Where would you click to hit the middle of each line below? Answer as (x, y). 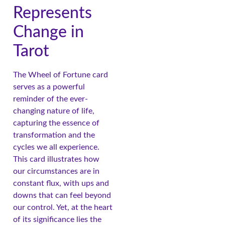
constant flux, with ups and (61, 184)
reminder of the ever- (50, 99)
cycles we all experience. (56, 147)
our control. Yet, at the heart (63, 208)
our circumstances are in (56, 172)
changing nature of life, (54, 111)
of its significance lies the (57, 220)
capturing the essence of (56, 123)
